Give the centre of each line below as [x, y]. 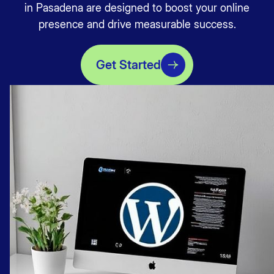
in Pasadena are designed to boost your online [137, 8]
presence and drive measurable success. [137, 24]
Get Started [128, 65]
